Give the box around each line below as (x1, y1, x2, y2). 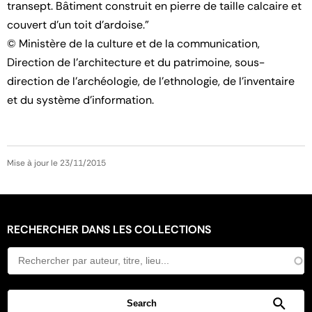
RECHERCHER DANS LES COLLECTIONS (7, 221, 211, 237)
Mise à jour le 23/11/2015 (7, 157, 106, 169)
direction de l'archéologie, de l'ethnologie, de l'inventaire (7, 73, 295, 88)
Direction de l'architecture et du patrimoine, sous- (7, 54, 265, 70)
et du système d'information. (7, 92, 154, 107)
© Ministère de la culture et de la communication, (7, 36, 260, 51)
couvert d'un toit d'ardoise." (7, 17, 149, 32)
